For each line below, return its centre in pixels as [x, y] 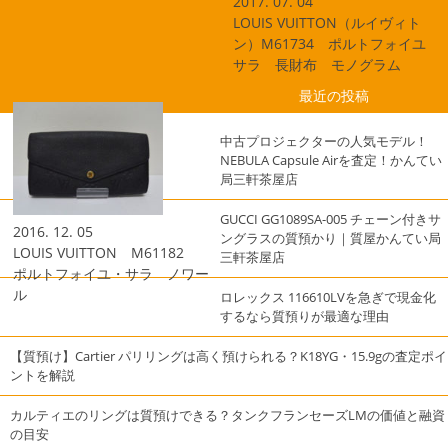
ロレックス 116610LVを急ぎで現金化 [327, 296]
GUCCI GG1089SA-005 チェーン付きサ [330, 218]
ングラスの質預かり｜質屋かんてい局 [330, 237]
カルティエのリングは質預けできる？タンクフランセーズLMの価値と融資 [227, 414]
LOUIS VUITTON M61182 [106, 252]
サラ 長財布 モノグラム [316, 65]
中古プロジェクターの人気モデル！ [323, 140]
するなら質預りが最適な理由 [304, 315]
